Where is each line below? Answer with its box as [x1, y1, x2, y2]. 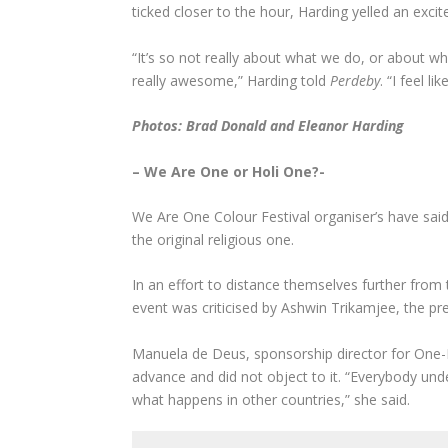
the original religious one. [132, 229, 294, 249]
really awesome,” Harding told [132, 70, 330, 90]
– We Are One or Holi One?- [132, 161, 325, 181]
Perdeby [330, 70, 380, 90]
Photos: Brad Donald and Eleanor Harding [132, 116, 404, 136]
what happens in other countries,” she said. [132, 389, 410, 409]
